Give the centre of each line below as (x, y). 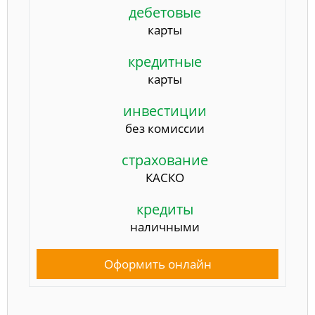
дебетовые (165, 12)
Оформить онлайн (157, 264)
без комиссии (165, 128)
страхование (165, 160)
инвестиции (165, 110)
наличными (165, 226)
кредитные (165, 61)
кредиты (165, 209)
